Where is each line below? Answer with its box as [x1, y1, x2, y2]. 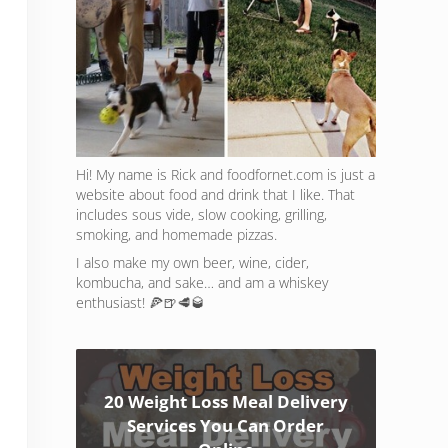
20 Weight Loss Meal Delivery [103, 390, 348, 414]
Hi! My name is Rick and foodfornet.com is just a [76, 165, 375, 185]
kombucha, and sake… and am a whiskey [76, 273, 328, 293]
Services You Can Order [127, 414, 325, 438]
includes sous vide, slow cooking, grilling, [76, 205, 327, 225]
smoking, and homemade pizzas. [76, 225, 277, 245]
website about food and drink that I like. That [76, 185, 355, 205]
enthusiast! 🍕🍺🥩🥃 [76, 293, 205, 313]
